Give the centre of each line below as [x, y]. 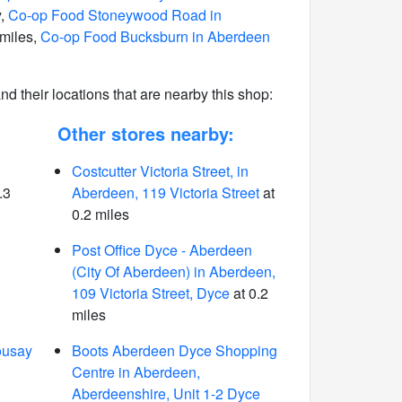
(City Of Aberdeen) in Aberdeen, [173, 271]
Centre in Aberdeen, [135, 372]
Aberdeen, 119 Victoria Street [165, 192]
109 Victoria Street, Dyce [150, 293]
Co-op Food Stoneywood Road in [115, 15]
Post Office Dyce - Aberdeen [162, 250]
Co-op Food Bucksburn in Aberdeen [155, 36]
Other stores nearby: [145, 133]
